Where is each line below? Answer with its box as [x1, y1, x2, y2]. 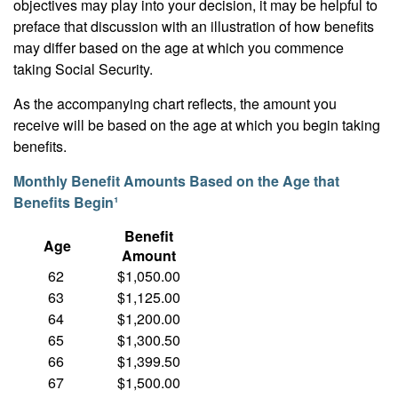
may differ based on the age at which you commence [13, 36, 344, 58]
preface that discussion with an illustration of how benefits [13, 15, 374, 36]
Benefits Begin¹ [13, 191, 118, 212]
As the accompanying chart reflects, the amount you [13, 92, 337, 114]
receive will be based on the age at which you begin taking [13, 114, 380, 135]
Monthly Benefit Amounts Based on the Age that [13, 170, 339, 191]
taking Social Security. [13, 58, 153, 79]
